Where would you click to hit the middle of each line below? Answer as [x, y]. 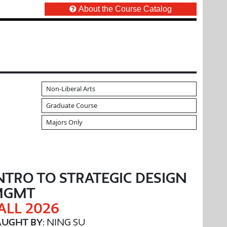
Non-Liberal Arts [71, 89]
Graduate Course [72, 105]
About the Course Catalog [125, 9]
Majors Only [64, 122]
